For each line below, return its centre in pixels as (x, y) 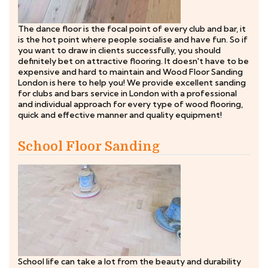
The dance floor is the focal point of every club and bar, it (132, 29)
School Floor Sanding (89, 146)
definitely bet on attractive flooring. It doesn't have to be (133, 61)
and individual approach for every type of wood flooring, (130, 104)
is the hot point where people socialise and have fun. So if (133, 39)
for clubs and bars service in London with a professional (127, 93)
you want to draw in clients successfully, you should (119, 50)
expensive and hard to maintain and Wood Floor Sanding (130, 72)
